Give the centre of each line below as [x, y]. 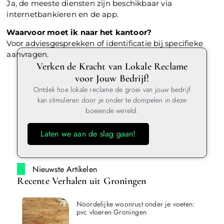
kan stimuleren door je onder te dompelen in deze [112, 100]
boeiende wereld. [112, 110]
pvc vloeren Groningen [111, 212]
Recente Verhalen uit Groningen [82, 181]
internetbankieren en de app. [63, 14]
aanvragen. [28, 54]
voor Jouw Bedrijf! [112, 78]
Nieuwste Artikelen [65, 169]
